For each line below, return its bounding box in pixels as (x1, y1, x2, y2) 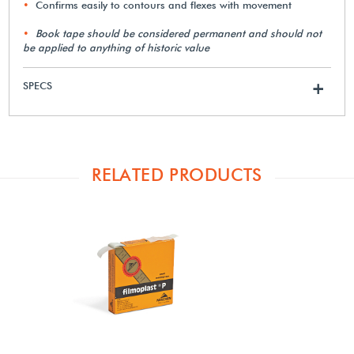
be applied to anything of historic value (23, 40, 210, 54)
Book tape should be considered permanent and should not (36, 26, 322, 40)
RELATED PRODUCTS (92, 164, 262, 185)
